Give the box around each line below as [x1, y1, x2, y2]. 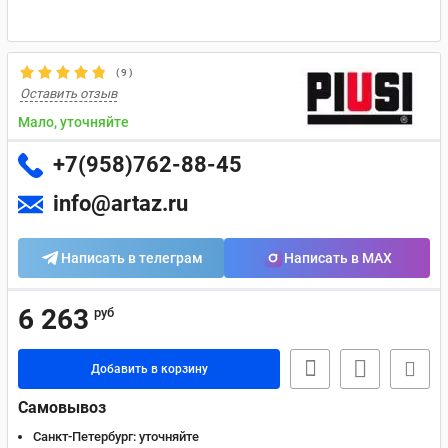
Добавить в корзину [90, 362, 208, 376]
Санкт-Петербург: [33, 429, 136, 444]
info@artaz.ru [53, 191, 188, 216]
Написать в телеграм [61, 250, 203, 266]
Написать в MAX [284, 250, 392, 266]
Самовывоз [18, 398, 106, 417]
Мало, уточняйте [18, 114, 129, 130]
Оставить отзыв [20, 86, 117, 101]
